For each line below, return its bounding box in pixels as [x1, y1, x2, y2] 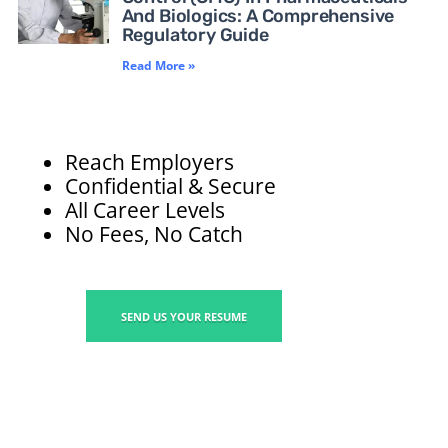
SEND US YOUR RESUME [121, 308, 247, 324]
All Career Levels [65, 195, 225, 224]
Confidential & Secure [65, 171, 276, 200]
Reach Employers [65, 147, 234, 176]
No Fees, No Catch [65, 219, 243, 248]
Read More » [121, 56, 195, 74]
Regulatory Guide [121, 23, 269, 46]
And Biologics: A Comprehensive [121, 4, 395, 27]
